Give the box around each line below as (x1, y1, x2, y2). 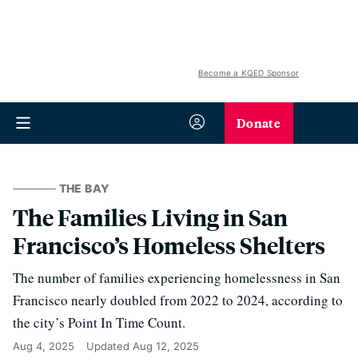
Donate (237, 113, 280, 132)
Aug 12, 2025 (133, 340, 199, 352)
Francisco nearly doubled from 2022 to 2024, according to (13, 291, 343, 309)
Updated (86, 340, 133, 352)
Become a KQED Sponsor (197, 68, 299, 78)
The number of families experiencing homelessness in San (13, 268, 340, 287)
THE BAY (58, 181, 109, 195)
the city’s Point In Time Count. (13, 313, 185, 332)
